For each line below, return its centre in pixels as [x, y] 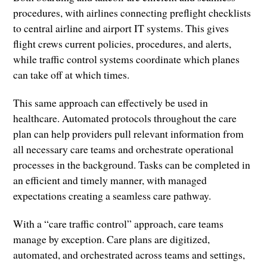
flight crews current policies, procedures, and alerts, [122, 44]
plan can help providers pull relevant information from [129, 134]
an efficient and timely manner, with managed [110, 180]
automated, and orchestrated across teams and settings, [129, 255]
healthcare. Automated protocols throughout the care [125, 118]
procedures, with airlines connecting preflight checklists [132, 13]
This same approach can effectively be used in [111, 103]
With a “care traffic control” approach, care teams [119, 224]
